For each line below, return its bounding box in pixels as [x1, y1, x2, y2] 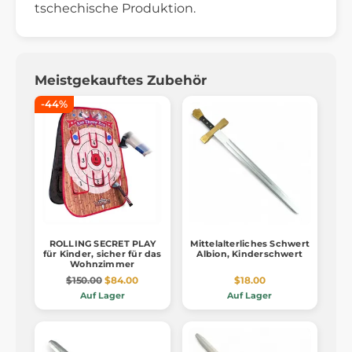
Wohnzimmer [70, 258, 135, 270]
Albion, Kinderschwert [196, 248, 303, 260]
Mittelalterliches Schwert [189, 238, 310, 250]
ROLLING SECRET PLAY [49, 238, 156, 250]
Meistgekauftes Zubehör [35, 71, 207, 88]
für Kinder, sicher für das [42, 248, 162, 260]
